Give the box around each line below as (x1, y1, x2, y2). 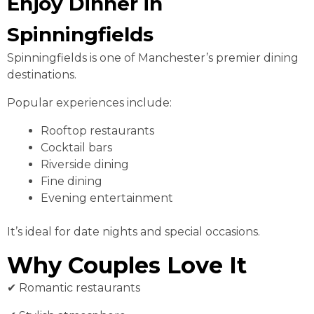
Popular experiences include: (7, 96, 172, 110)
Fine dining (41, 175, 102, 189)
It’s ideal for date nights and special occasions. (7, 225, 260, 239)
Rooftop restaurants (41, 124, 154, 138)
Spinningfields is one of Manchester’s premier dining (7, 51, 299, 65)
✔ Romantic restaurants (7, 281, 140, 295)
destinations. (7, 68, 76, 82)
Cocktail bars (41, 141, 112, 155)
